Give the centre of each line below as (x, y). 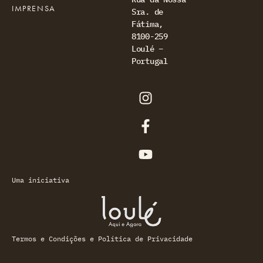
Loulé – (147, 49)
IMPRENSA (34, 8)
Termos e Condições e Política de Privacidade (102, 239)
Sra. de (147, 12)
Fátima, (147, 24)
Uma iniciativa (41, 180)
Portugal (150, 61)
